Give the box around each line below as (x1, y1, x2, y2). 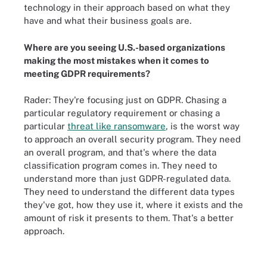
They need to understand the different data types (24, 187, 235, 197)
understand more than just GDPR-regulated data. (24, 173, 231, 184)
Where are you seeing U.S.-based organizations (24, 42, 225, 52)
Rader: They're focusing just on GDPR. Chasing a (24, 95, 226, 105)
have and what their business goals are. (24, 15, 191, 26)
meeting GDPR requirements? (24, 68, 150, 79)
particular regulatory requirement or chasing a (24, 108, 220, 118)
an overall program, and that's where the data (24, 147, 216, 157)
